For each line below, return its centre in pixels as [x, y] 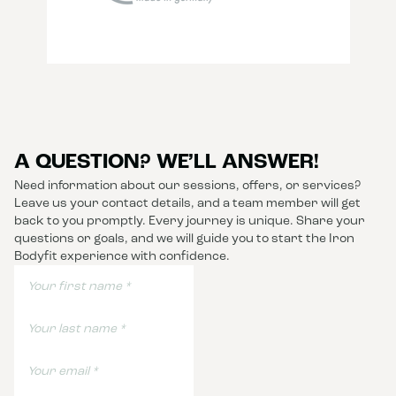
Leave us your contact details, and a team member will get [187, 204]
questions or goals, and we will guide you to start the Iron [184, 239]
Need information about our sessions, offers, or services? [187, 186]
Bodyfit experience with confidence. [122, 257]
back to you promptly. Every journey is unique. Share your [190, 221]
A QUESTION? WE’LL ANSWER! [167, 163]
